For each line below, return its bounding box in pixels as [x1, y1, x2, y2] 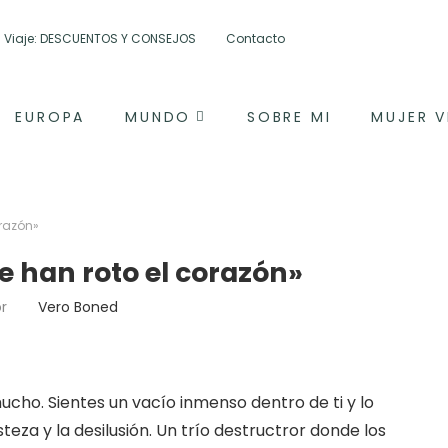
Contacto [225, 30, 285, 47]
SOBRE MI [247, 107, 332, 127]
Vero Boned [38, 297, 118, 317]
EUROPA [15, 107, 86, 127]
